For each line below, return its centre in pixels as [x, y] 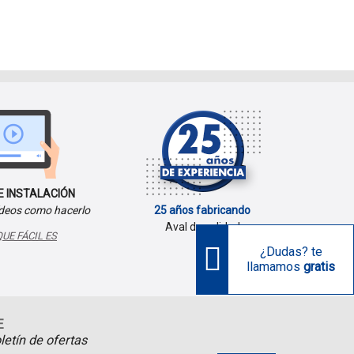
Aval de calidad [202, 227]
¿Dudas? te [291, 252]
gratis [319, 267]
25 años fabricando [202, 211]
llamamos [275, 267]
